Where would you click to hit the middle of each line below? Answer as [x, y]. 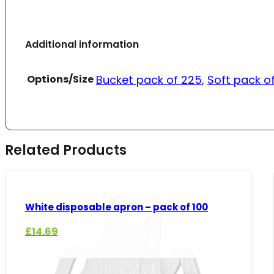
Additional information [82, 45]
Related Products [66, 150]
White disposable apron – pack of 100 [117, 207]
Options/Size [60, 79]
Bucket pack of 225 [149, 80]
